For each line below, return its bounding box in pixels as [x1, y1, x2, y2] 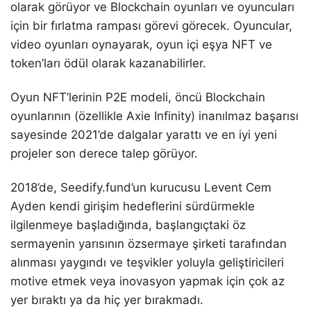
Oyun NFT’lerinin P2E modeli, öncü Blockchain [10, 90, 265, 105]
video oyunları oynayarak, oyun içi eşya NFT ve [10, 37, 272, 52]
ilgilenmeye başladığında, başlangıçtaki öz [10, 218, 246, 233]
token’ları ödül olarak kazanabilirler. [10, 56, 206, 71]
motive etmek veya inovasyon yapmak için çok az [10, 274, 285, 289]
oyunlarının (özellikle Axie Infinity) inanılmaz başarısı [10, 109, 299, 124]
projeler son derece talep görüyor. [10, 146, 198, 161]
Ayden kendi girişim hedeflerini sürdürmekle [10, 199, 255, 214]
